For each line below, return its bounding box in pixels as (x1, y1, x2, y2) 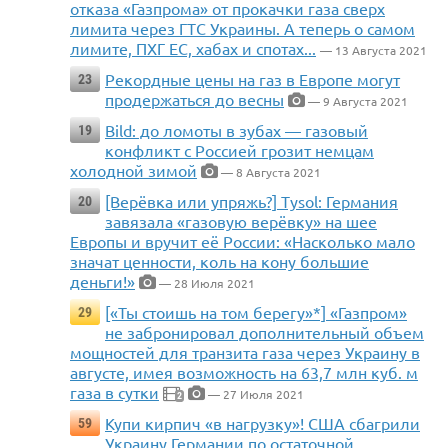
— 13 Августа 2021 (320, 42, 427, 59)
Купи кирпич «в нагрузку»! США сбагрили (105, 413, 420, 434)
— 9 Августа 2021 (305, 93, 408, 110)
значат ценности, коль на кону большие (70, 251, 369, 272)
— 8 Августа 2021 (218, 164, 321, 181)
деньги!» (70, 271, 135, 292)
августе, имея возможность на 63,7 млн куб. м (70, 362, 418, 383)
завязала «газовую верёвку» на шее (105, 211, 377, 232)
